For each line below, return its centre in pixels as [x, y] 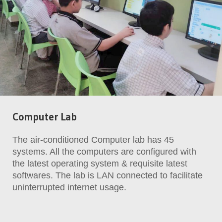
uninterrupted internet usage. [69, 187]
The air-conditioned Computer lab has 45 [93, 139]
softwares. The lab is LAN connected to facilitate [108, 175]
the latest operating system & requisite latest [100, 163]
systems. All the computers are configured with [104, 151]
